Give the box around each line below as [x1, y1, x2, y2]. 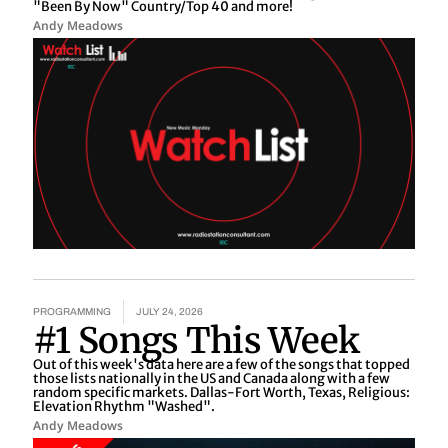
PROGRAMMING [33, 305, 111, 317]
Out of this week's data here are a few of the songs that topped [33, 355, 410, 373]
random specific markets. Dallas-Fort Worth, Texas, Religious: [33, 383, 410, 401]
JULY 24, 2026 [136, 305, 203, 317]
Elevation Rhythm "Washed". [33, 397, 215, 415]
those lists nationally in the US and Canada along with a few [33, 369, 390, 387]
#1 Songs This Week [33, 318, 360, 363]
